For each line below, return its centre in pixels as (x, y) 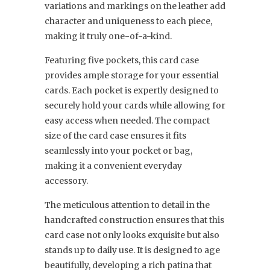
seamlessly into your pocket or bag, (118, 151)
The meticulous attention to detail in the (127, 205)
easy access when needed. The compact (127, 121)
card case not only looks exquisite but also (132, 235)
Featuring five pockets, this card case (122, 60)
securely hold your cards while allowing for (135, 105)
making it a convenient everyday (113, 166)
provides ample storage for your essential (132, 75)
